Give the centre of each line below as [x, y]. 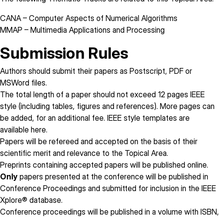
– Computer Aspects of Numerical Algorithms [99, 18]
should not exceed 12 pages [141, 94]
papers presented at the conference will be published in [113, 176]
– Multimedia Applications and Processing [94, 30]
